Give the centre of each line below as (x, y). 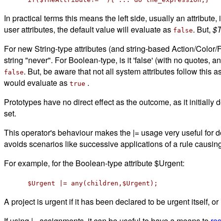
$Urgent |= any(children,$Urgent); (93, 183)
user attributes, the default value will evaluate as (89, 29)
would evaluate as (37, 82)
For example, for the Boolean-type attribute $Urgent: (94, 163)
